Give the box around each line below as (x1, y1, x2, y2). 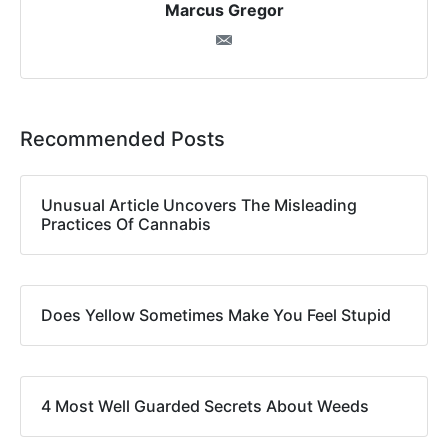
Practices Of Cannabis (41, 214, 211, 235)
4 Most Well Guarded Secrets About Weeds (41, 396, 369, 417)
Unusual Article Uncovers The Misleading (41, 195, 357, 216)
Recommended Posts (20, 127, 225, 152)
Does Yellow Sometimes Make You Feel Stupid (41, 305, 391, 326)
